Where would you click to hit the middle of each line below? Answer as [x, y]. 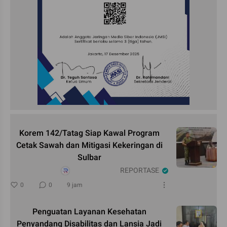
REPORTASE [140, 170]
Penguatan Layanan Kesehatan [89, 212]
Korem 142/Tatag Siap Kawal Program [89, 133]
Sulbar [89, 157]
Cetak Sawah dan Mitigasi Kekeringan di [89, 145]
